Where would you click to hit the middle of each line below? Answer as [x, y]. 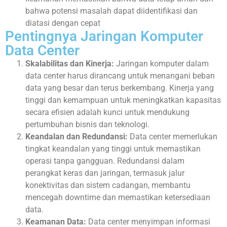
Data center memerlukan [173, 136]
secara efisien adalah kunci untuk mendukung [107, 112]
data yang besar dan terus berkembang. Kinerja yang [120, 88]
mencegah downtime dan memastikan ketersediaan [118, 197]
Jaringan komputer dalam [161, 63]
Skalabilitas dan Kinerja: [70, 63]
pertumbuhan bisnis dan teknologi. [87, 124]
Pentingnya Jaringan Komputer [104, 36]
